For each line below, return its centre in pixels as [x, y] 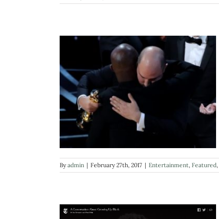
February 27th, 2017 [116, 165]
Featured [204, 165]
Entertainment [169, 165]
